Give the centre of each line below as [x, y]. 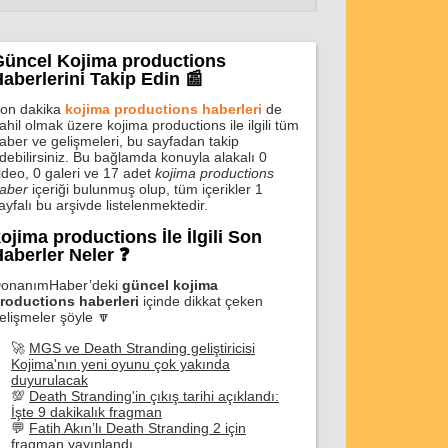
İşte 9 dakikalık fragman [86, 412]
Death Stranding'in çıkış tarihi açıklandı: [154, 396]
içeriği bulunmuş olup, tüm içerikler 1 [145, 189]
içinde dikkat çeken [201, 301]
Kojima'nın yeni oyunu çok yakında [120, 364]
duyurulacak [49, 380]
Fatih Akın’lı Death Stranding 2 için [137, 428]
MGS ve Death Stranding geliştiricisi [142, 348]
